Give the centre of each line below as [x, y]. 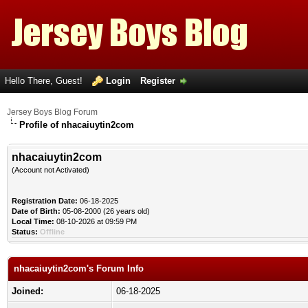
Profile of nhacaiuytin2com [77, 125]
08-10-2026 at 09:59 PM [96, 221]
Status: [25, 232]
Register [158, 81]
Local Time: [33, 221]
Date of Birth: [36, 211]
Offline [52, 232]
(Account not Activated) [51, 170]
